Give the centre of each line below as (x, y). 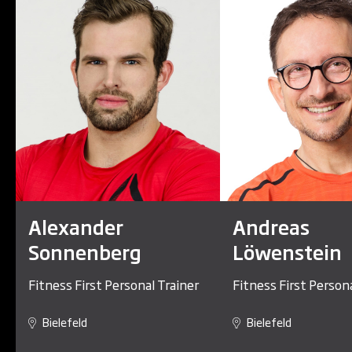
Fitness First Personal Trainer (114, 284)
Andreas (271, 226)
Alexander (76, 226)
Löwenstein (287, 251)
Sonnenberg (85, 251)
